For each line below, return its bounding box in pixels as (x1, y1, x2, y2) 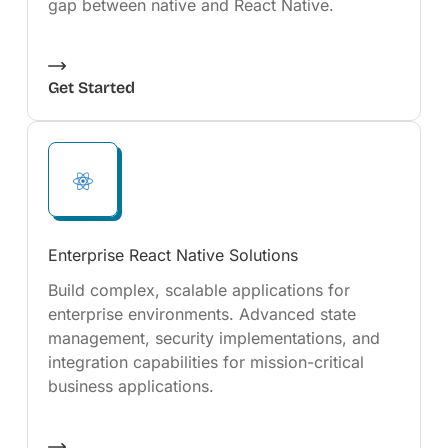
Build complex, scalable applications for (47, 280, 350, 300)
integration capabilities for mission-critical (47, 352, 364, 372)
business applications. (47, 376, 214, 396)
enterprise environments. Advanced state (47, 304, 356, 324)
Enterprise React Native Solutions (47, 245, 298, 265)
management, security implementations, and (47, 328, 380, 348)
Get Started (47, 78, 135, 97)
